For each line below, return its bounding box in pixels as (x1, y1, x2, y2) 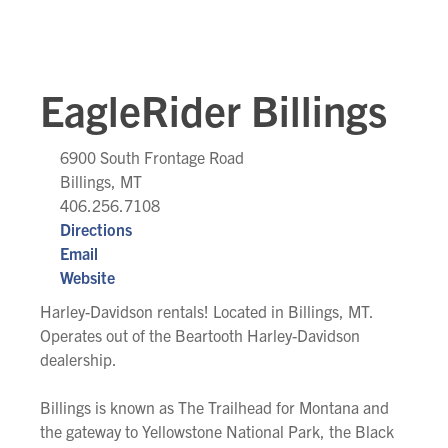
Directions (60, 218, 132, 239)
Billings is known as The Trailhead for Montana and (40, 396, 389, 417)
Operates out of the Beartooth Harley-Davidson (40, 324, 360, 345)
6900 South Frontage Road (60, 146, 244, 167)
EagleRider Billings (40, 82, 387, 136)
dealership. (40, 348, 117, 369)
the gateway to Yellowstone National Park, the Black (40, 420, 394, 441)
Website (60, 266, 115, 287)
